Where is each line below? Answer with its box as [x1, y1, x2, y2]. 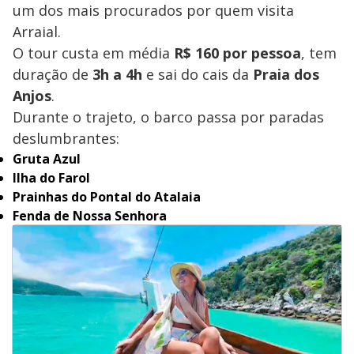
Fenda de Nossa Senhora [13, 206, 167, 224]
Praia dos [253, 64, 319, 84]
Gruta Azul [13, 149, 81, 168]
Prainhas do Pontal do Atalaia [13, 187, 201, 205]
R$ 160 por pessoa [174, 43, 301, 62]
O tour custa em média [13, 43, 174, 62]
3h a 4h [92, 64, 142, 84]
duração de [13, 64, 92, 84]
